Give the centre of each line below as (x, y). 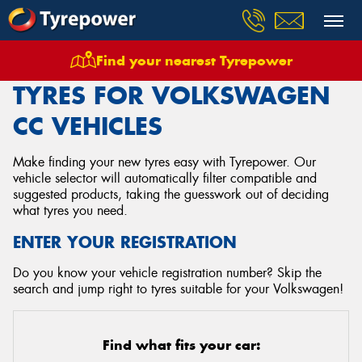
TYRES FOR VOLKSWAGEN (172, 95)
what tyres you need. (70, 210)
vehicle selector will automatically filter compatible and (165, 178)
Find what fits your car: (181, 345)
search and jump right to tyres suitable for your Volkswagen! (178, 289)
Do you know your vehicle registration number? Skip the (167, 273)
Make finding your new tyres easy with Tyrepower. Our (164, 162)
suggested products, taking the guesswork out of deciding (171, 194)
